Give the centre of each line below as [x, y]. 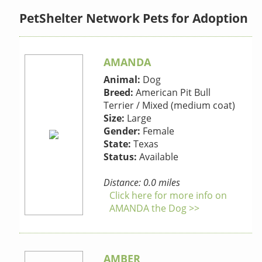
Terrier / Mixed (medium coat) [170, 106]
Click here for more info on [168, 196]
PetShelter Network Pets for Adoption [134, 18]
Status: [120, 157]
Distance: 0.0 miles [142, 183]
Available [158, 157]
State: [118, 144]
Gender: [122, 131]
